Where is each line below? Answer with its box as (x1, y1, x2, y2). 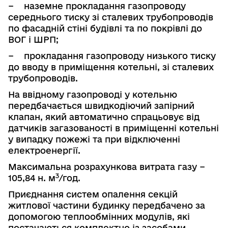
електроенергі (8, 145, 75, 155)
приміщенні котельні (123, 123, 219, 133)
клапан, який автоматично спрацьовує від (8, 111, 199, 122)
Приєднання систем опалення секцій (8, 189, 178, 199)
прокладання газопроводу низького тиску (24, 50, 216, 61)
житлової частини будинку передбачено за (8, 200, 205, 210)
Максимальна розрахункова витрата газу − (8, 161, 205, 172)
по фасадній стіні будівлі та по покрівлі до (8, 23, 202, 33)
